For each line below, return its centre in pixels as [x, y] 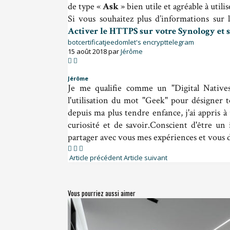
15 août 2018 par [94, 51]
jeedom [117, 42]
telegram [180, 42]
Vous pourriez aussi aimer [102, 193]
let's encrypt [147, 42]
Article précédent [95, 157]
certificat [91, 42]
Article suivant [146, 157]
